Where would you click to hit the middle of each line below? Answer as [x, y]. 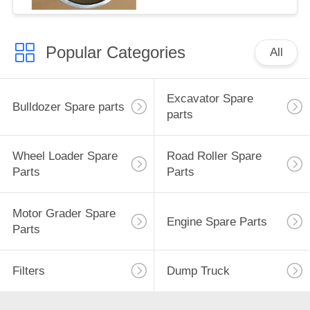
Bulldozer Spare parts [68, 107]
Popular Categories [115, 52]
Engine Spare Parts [217, 221]
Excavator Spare [210, 99]
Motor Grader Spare [64, 214]
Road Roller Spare [214, 156]
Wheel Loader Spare [65, 156]
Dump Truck [198, 271]
